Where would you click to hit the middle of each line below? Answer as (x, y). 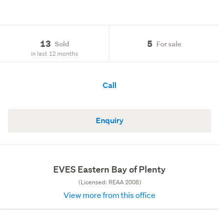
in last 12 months (55, 53)
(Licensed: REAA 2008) (109, 182)
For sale (169, 44)
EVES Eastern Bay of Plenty (109, 169)
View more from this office (109, 195)
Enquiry (109, 120)
